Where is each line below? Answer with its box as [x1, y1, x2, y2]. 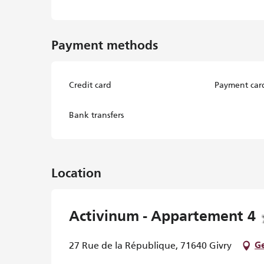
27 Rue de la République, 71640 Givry [69, 240, 232, 251]
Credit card [69, 80, 112, 90]
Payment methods [51, 40, 159, 52]
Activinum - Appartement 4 [69, 210, 256, 225]
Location [51, 168, 101, 180]
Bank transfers [69, 110, 124, 120]
